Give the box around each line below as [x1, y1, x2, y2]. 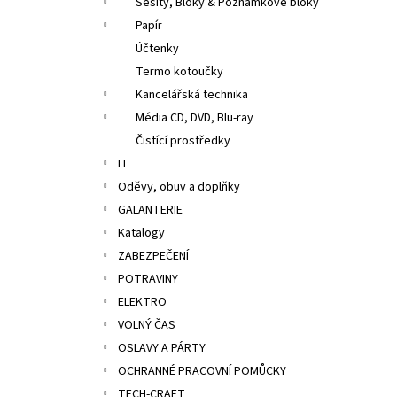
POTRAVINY [118, 270, 178, 288]
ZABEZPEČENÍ [118, 247, 189, 265]
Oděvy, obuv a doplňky [118, 178, 240, 196]
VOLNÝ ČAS [118, 316, 175, 334]
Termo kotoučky [136, 63, 223, 81]
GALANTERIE [118, 201, 183, 219]
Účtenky [136, 40, 179, 58]
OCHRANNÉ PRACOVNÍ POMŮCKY [118, 362, 286, 380]
